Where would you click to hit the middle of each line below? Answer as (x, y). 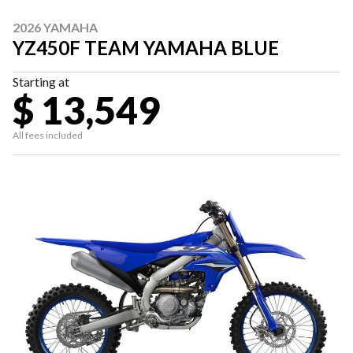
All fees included (48, 135)
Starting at (41, 82)
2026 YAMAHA (55, 27)
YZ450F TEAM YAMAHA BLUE (146, 48)
